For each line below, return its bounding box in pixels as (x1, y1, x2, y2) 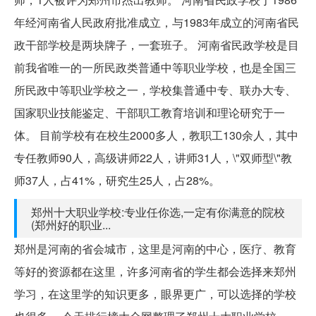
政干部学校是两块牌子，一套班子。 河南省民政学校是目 (14, 36, 299, 53)
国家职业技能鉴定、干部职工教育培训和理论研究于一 (14, 104, 285, 121)
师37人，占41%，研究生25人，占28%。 (14, 171, 220, 188)
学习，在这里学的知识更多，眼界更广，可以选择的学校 (14, 285, 296, 302)
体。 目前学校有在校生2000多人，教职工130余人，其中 (14, 126, 298, 143)
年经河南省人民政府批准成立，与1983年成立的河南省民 (14, 13, 299, 30)
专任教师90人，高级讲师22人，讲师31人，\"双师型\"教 (14, 149, 292, 166)
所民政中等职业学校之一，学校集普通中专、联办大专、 (14, 81, 296, 98)
